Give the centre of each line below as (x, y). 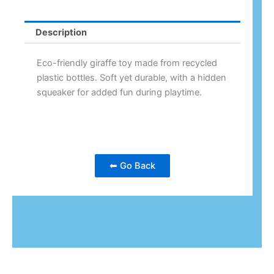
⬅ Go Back (132, 165)
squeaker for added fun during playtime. (119, 93)
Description (61, 32)
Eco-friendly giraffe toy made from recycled (127, 63)
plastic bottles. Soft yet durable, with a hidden (131, 78)
